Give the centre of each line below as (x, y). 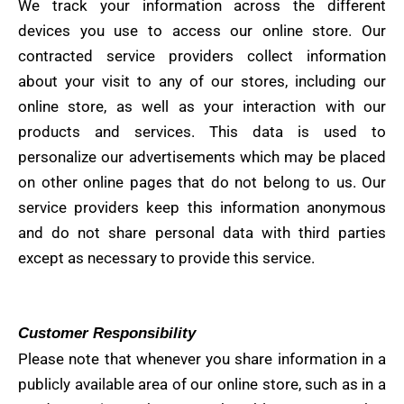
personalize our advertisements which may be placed (202, 156)
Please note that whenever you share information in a (202, 359)
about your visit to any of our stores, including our (202, 81)
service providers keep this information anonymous (202, 207)
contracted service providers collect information (202, 55)
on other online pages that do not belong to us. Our (202, 182)
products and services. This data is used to (202, 131)
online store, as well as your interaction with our (202, 106)
